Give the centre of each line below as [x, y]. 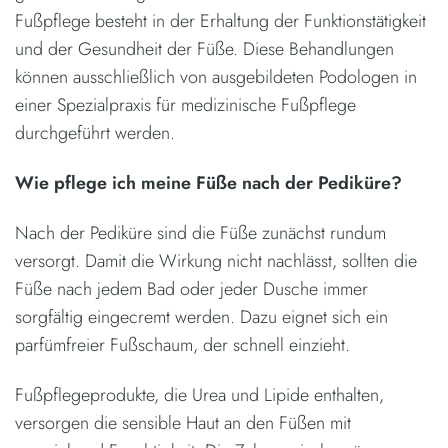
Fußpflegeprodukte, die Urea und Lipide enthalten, [199, 394]
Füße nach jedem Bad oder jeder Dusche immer [191, 288]
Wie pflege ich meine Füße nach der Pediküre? [208, 182]
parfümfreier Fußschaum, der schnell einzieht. [182, 344]
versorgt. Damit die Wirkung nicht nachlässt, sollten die [216, 260]
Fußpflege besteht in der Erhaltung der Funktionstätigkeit [220, 20]
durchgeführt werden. [95, 132]
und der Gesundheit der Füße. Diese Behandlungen [204, 48]
